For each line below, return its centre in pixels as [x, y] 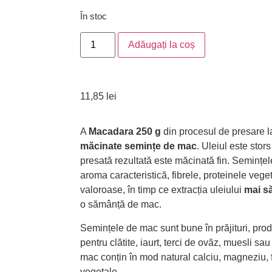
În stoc [93, 17]
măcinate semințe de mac [138, 146]
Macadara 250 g [125, 132]
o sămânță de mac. [121, 205]
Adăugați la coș [162, 44]
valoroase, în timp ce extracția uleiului [162, 190]
